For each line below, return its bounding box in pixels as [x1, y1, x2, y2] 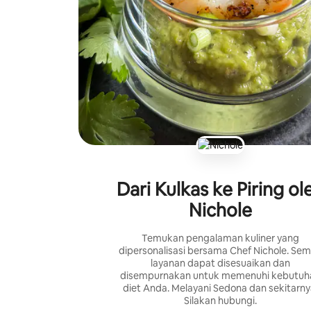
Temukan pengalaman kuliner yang [142, 231, 300, 244]
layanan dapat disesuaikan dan [151, 256, 291, 269]
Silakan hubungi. [184, 294, 258, 307]
